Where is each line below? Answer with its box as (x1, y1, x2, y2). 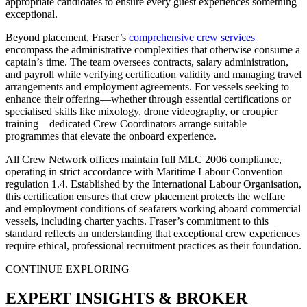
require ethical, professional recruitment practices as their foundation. (5, 239, 302, 251)
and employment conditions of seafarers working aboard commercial (5, 202, 301, 214)
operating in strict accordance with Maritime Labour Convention (5, 165, 283, 177)
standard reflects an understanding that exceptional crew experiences (5, 227, 300, 239)
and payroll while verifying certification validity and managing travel (5, 68, 302, 80)
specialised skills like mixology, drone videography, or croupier (5, 105, 278, 117)
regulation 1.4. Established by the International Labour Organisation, (5, 177, 302, 190)
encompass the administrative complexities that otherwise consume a (5, 43, 300, 56)
